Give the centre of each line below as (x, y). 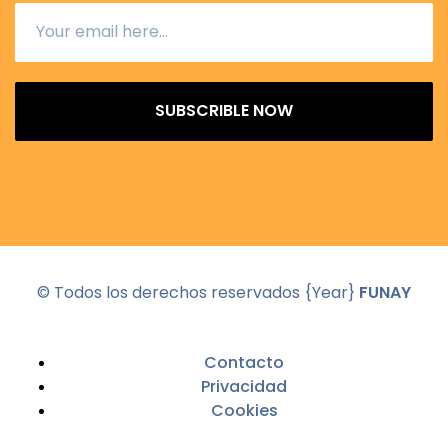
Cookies (244, 410)
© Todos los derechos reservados (170, 292)
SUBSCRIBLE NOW (224, 111)
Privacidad (244, 386)
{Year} (329, 292)
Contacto (244, 362)
